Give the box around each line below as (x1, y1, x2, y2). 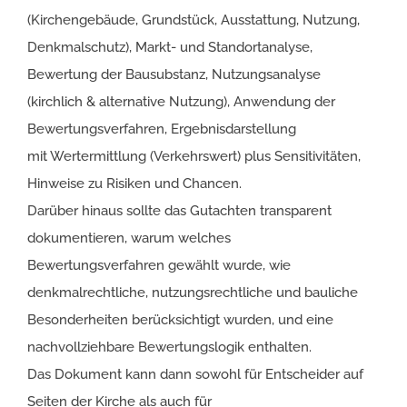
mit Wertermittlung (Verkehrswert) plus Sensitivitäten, (27, 147, 361, 164)
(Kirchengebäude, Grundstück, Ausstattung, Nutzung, (27, 11, 360, 28)
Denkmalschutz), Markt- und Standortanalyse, (27, 38, 313, 55)
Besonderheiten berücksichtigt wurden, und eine (27, 311, 333, 328)
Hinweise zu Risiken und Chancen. (27, 174, 242, 192)
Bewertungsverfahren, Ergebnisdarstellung (27, 120, 296, 137)
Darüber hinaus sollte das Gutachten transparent (27, 202, 332, 219)
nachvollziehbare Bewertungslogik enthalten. (27, 338, 312, 355)
